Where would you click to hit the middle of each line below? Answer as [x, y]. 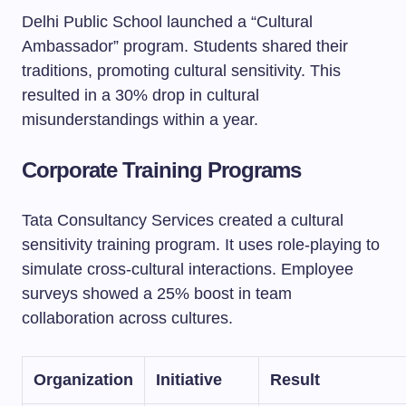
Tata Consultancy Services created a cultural [183, 220]
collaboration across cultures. [127, 318]
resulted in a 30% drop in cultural [140, 95]
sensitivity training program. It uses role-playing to [201, 245]
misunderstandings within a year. [140, 120]
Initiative [189, 380]
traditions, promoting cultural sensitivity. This [181, 71]
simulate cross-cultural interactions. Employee [188, 269]
